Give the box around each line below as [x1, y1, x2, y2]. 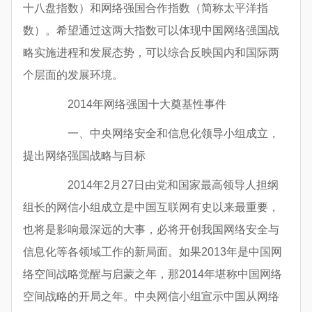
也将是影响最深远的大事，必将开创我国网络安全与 [23, 224, 279, 236]
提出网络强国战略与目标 [23, 150, 146, 162]
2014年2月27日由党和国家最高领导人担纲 [45, 179, 279, 192]
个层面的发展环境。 [23, 69, 123, 81]
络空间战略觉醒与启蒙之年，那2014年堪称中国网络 [23, 268, 282, 281]
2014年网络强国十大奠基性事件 [45, 98, 226, 111]
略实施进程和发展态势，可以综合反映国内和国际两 [23, 47, 279, 59]
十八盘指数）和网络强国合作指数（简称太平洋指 [23, 2, 268, 15]
